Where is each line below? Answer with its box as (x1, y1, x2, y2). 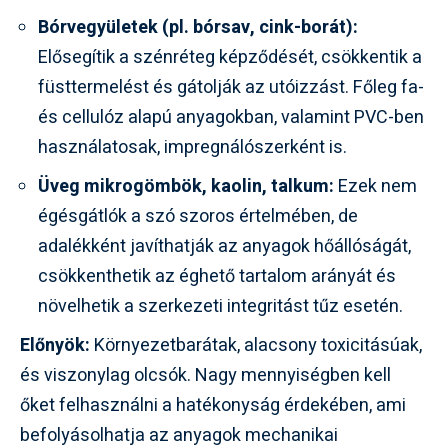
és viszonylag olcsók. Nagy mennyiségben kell (20, 361, 391, 389)
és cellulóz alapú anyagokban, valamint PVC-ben (38, 103, 424, 131)
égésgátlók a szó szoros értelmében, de (38, 202, 358, 230)
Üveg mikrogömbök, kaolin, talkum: (38, 172, 334, 200)
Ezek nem (334, 172, 417, 200)
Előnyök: (20, 331, 90, 359)
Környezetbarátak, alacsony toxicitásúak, (90, 331, 422, 359)
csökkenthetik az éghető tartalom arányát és (38, 262, 396, 290)
